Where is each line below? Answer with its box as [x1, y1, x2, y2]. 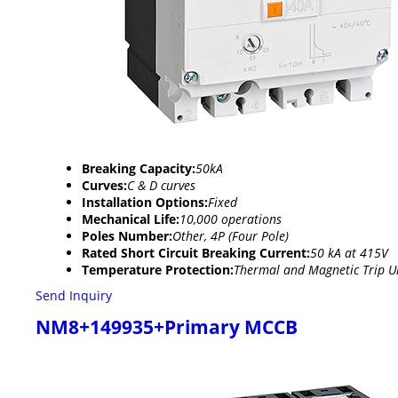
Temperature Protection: [82, 260, 234, 278]
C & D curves [127, 176, 195, 194]
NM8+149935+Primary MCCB [36, 314, 298, 339]
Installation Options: [82, 193, 208, 211]
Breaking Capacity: [82, 159, 195, 177]
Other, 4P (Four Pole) [172, 227, 289, 244]
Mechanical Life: [82, 210, 179, 227]
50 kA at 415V [310, 243, 388, 261]
